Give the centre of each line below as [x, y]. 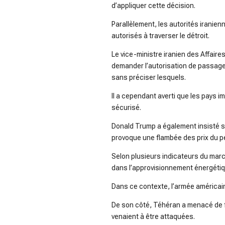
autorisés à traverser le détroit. [160, 36]
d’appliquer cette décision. [153, 6]
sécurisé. [126, 108]
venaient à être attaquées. [153, 217]
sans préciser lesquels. [149, 78]
